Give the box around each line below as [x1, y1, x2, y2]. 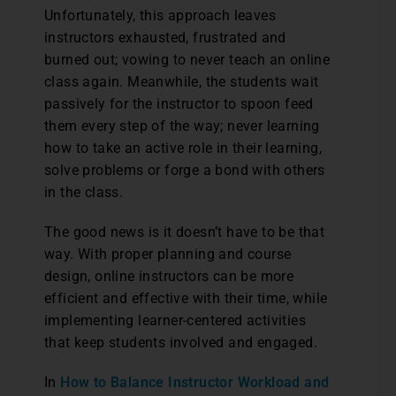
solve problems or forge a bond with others [44, 162, 325, 179]
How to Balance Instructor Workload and [60, 374, 330, 391]
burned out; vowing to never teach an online [44, 51, 331, 68]
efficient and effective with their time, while [44, 290, 328, 307]
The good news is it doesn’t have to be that [44, 224, 325, 240]
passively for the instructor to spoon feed [44, 95, 314, 112]
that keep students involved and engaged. [44, 334, 317, 351]
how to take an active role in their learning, [44, 140, 322, 156]
